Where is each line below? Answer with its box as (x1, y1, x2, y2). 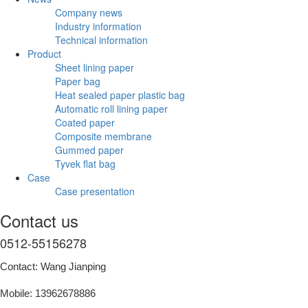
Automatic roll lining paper (55, 101, 168, 115)
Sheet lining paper (55, 60, 134, 74)
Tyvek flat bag (55, 156, 115, 170)
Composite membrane (55, 129, 152, 143)
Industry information (55, 19, 142, 33)
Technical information (55, 32, 148, 47)
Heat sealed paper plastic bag (55, 87, 185, 102)
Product (27, 46, 61, 60)
